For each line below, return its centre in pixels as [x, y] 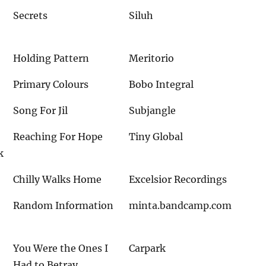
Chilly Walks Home [58, 179]
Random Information [64, 205]
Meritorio [152, 58]
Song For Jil [41, 110]
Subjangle [153, 110]
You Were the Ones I [61, 248]
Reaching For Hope [58, 136]
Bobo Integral [161, 84]
